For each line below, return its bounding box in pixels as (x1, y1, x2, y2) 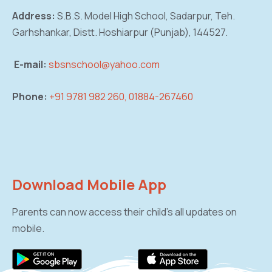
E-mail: (12, 58, 47, 72)
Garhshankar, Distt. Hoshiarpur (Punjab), (12, 25, 193, 39)
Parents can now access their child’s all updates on (12, 205, 237, 219)
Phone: (12, 90, 47, 104)
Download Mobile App (12, 174, 166, 195)
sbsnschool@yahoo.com (49, 58, 160, 72)
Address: (12, 9, 55, 23)
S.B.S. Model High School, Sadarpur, (55, 9, 215, 23)
